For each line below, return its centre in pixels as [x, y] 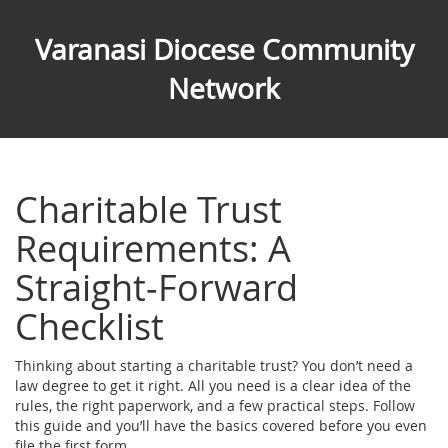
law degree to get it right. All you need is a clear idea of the [213, 385]
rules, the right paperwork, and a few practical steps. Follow [215, 405]
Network [224, 88]
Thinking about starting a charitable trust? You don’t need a [214, 365]
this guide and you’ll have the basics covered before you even [221, 425]
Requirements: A [153, 247]
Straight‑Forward [156, 286]
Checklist [89, 325]
